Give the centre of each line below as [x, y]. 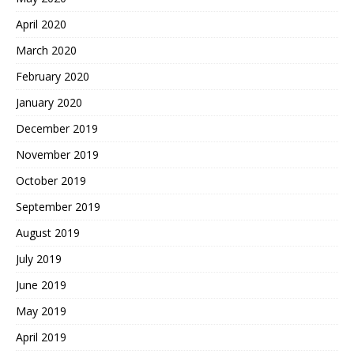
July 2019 [39, 258]
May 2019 [41, 311]
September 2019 [58, 206]
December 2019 [57, 128]
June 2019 [41, 284]
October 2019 [51, 180]
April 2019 [41, 337]
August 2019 [48, 232]
